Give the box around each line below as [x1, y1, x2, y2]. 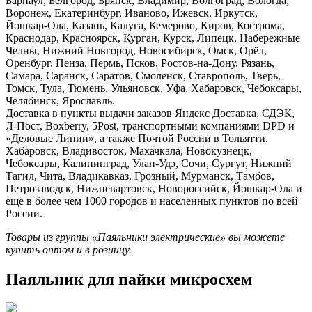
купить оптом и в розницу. [6, 243, 132, 256]
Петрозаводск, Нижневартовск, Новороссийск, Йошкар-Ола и [6, 182, 302, 194]
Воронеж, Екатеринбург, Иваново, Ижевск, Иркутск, [6, 6, 258, 19]
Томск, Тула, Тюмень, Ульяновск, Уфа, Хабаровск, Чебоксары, [6, 81, 302, 94]
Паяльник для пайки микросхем [6, 270, 252, 288]
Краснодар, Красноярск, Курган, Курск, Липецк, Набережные [6, 31, 300, 44]
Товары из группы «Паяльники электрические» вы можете [6, 231, 285, 243]
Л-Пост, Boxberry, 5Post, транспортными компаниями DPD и [6, 119, 295, 132]
